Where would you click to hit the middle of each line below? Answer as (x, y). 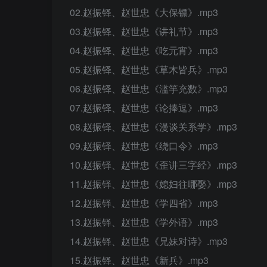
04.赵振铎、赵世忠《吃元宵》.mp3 (144, 50)
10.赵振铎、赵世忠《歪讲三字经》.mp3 (153, 165)
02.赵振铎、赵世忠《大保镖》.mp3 (144, 12)
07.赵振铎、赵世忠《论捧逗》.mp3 (144, 108)
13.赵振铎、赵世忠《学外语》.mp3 (144, 222)
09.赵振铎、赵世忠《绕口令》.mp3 (144, 146)
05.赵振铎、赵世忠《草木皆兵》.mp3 (149, 69)
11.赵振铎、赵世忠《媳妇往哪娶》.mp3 (153, 184)
